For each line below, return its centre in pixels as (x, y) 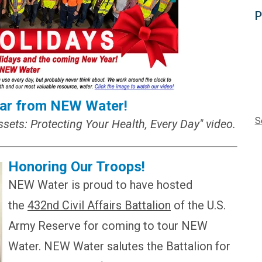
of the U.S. (198, 206)
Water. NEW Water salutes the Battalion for (119, 247)
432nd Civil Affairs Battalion (99, 206)
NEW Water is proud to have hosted (100, 185)
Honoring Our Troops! (77, 167)
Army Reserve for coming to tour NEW (108, 226)
